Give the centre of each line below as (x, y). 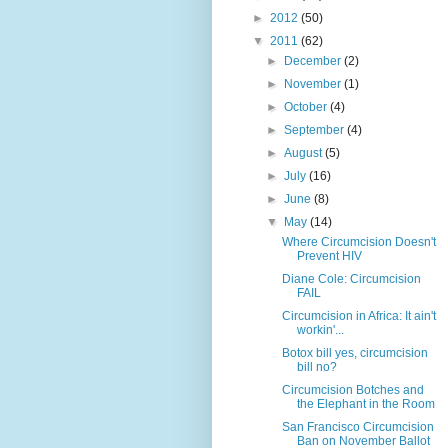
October (307, 106)
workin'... (320, 329)
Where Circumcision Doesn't (358, 241)
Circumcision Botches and (352, 389)
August (305, 152)
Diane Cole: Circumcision (351, 278)
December (314, 60)
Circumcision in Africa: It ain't (358, 315)
